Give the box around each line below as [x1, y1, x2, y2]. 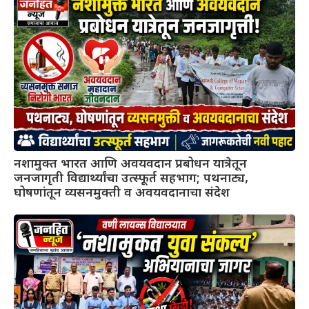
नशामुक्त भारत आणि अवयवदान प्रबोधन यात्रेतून [14, 156, 247, 172]
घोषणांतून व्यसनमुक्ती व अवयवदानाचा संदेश [14, 185, 230, 201]
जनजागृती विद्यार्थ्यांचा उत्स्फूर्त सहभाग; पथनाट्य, [14, 170, 248, 187]
